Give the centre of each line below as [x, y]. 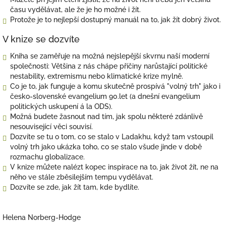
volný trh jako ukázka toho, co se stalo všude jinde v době [106, 147]
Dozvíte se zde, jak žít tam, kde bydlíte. [76, 187]
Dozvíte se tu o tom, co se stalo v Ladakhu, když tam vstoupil [112, 136]
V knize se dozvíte [41, 39]
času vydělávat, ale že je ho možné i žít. [76, 9]
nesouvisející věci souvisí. [52, 126]
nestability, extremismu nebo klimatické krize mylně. [99, 76]
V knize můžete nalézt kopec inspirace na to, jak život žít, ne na [114, 167]
